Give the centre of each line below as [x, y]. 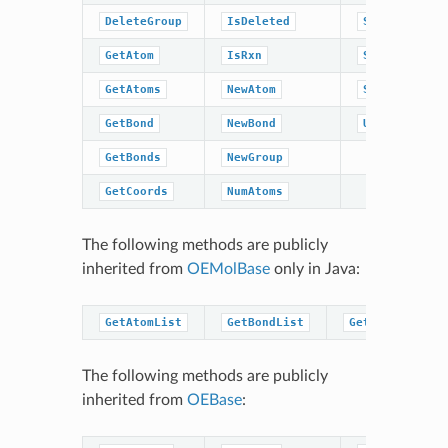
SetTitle [390, 55]
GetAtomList [143, 322]
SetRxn [383, 21]
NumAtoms [254, 191]
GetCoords [136, 191]
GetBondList [265, 322]
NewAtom [251, 89]
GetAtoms [132, 89]
